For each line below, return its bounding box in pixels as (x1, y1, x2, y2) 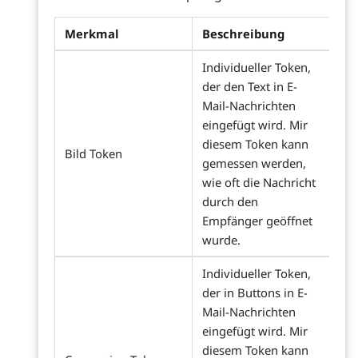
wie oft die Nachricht (202, 174, 316, 190)
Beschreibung (202, 26, 284, 42)
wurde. (202, 232, 241, 248)
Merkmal (65, 26, 119, 42)
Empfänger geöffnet (202, 213, 312, 229)
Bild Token (65, 145, 122, 161)
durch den (202, 193, 258, 209)
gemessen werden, (202, 155, 306, 171)
